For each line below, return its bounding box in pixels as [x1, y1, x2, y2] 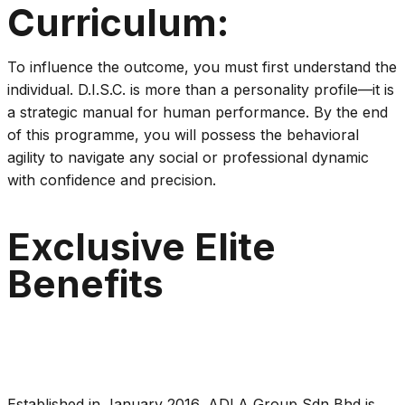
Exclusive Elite [7, 224, 276, 270]
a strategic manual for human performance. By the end [7, 103, 388, 122]
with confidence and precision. [7, 171, 216, 190]
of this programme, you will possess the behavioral [7, 126, 359, 145]
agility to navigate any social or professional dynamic [7, 148, 369, 167]
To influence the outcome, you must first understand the [7, 58, 397, 77]
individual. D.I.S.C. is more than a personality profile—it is [7, 80, 394, 99]
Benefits [7, 261, 164, 307]
